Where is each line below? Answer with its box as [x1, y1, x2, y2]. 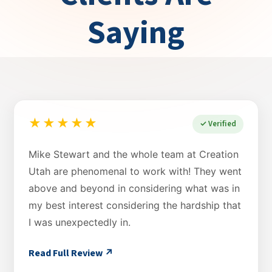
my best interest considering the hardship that [29, 199, 241, 211]
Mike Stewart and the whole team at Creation [29, 148, 239, 160]
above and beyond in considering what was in [29, 182, 240, 194]
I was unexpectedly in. [29, 216, 131, 228]
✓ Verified [200, 118, 236, 129]
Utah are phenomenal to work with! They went [29, 165, 242, 177]
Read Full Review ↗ [29, 246, 114, 260]
